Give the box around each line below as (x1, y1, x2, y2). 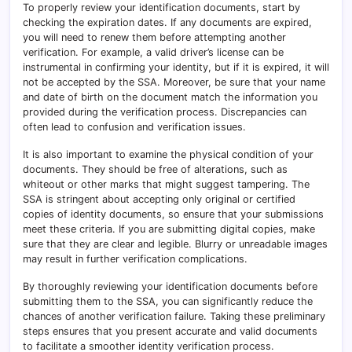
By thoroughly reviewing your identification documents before (23, 280, 317, 293)
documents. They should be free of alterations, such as (23, 163, 288, 176)
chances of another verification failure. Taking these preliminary (23, 310, 325, 323)
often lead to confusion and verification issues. (23, 121, 246, 134)
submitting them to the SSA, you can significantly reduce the (23, 295, 313, 308)
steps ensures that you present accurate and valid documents (23, 325, 317, 338)
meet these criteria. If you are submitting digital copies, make (23, 223, 315, 236)
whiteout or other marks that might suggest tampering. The (23, 178, 310, 191)
